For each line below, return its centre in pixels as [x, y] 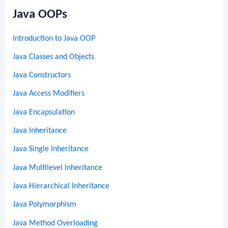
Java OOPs [40, 14]
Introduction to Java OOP [54, 38]
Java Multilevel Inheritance [58, 168]
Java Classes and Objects [54, 57]
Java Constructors [42, 76]
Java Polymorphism [45, 205]
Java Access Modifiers [49, 94]
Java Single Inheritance [51, 149]
